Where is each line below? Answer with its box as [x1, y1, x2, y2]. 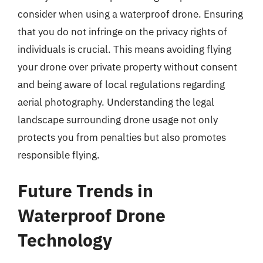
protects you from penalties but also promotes [18, 130, 226, 144]
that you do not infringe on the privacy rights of [18, 25, 227, 38]
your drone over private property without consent [18, 60, 237, 73]
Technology [18, 228, 112, 251]
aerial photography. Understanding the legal [18, 95, 214, 109]
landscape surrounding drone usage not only [18, 113, 218, 126]
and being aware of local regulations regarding [18, 77, 225, 91]
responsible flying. [18, 148, 100, 161]
